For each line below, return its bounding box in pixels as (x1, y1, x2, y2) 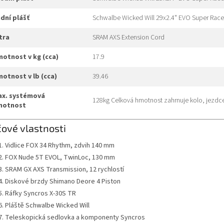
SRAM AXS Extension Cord (92, 32, 164, 43)
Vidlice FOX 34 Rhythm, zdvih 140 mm (5, 140, 114, 150)
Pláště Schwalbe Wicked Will (5, 200, 89, 210)
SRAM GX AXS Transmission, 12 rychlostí (5, 164, 124, 174)
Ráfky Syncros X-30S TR (5, 188, 76, 198)
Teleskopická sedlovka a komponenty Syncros (5, 212, 145, 222)
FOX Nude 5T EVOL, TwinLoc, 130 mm (5, 152, 115, 162)
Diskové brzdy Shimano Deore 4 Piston (5, 176, 120, 186)
